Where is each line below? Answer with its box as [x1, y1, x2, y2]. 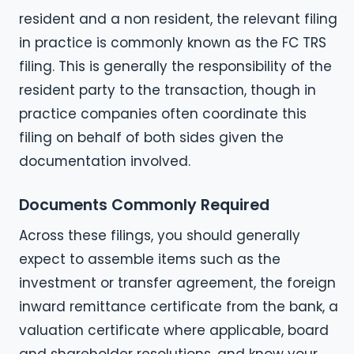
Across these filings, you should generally [19, 226, 300, 246]
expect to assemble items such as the [19, 250, 281, 269]
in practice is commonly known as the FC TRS [19, 33, 326, 53]
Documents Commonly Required [19, 194, 269, 217]
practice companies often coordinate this [19, 104, 307, 124]
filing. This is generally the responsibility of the [19, 57, 332, 77]
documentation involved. [19, 152, 190, 171]
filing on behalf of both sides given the [19, 128, 284, 148]
